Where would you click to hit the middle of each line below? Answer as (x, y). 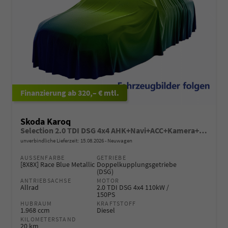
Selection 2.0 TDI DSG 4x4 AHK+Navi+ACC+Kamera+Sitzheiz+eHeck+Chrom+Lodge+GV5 (203, 130)
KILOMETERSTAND (48, 219)
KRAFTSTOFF (117, 203)
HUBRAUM (36, 203)
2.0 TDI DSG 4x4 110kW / (133, 187)
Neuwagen (119, 140)
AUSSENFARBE (41, 157)
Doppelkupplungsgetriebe (137, 164)
